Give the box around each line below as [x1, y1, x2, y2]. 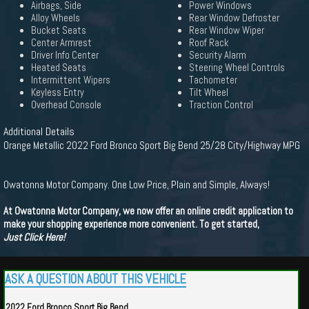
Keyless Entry [31, 86, 84, 99]
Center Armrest [31, 37, 92, 49]
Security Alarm [189, 49, 246, 61]
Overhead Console [31, 99, 101, 111]
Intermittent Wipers [31, 74, 110, 86]
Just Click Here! [3, 230, 65, 243]
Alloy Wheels [31, 12, 80, 24]
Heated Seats [31, 61, 86, 74]
